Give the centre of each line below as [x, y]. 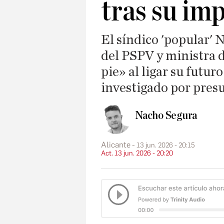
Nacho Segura [166, 116]
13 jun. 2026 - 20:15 [166, 145]
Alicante [116, 144]
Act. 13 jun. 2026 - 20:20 [137, 153]
